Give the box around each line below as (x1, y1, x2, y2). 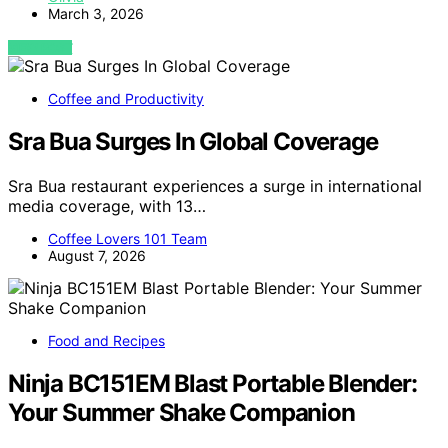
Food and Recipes (48, 332, 165, 350)
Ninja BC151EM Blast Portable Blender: (8, 369, 417, 399)
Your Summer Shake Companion (8, 398, 355, 428)
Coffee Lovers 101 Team (48, 230, 207, 248)
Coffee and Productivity (48, 90, 204, 108)
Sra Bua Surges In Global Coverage (8, 127, 378, 157)
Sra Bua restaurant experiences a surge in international (8, 176, 422, 197)
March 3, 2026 (48, 5, 144, 23)
